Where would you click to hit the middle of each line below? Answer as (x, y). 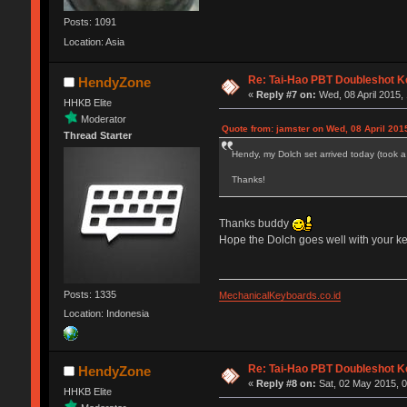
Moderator (103, 119)
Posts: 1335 (89, 295)
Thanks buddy (255, 223)
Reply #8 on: (287, 383)
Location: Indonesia (106, 314)
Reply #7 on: (287, 94)
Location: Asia (94, 41)
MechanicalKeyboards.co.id (279, 296)
